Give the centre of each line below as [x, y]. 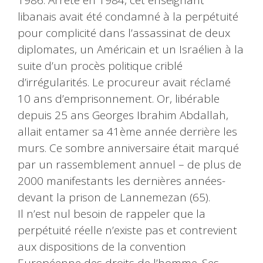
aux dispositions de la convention [102, 247]
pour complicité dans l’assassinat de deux [124, 33]
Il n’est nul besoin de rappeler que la [112, 214]
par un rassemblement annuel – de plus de [129, 165]
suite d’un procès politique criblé [100, 66]
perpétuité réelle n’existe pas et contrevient [127, 230]
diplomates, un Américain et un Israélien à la [131, 50]
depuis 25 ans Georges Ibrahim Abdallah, [123, 115]
